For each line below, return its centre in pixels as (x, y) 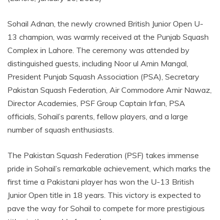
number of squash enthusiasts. (61, 129)
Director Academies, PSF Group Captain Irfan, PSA (96, 103)
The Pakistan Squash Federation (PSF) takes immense (103, 155)
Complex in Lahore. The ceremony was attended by (98, 50)
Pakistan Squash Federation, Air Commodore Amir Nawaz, (110, 90)
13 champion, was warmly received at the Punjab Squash (108, 37)
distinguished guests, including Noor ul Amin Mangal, (98, 63)
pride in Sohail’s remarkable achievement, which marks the (109, 168)
